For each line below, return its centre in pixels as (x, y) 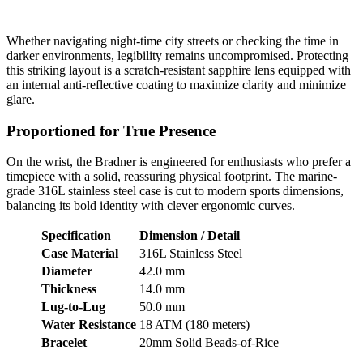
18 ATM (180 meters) (194, 325)
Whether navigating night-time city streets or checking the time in (173, 41)
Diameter (67, 271)
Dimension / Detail (190, 236)
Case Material (80, 254)
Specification (76, 236)
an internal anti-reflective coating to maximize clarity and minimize (176, 85)
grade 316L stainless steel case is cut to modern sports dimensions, (175, 191)
